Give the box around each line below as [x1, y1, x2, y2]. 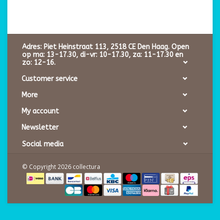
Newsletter [22, 123, 58, 132]
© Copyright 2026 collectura [22, 162, 100, 170]
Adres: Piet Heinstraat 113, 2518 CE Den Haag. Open [22, 42, 189, 51]
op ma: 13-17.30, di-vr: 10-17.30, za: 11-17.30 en [22, 50, 183, 59]
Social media [22, 139, 63, 148]
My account [22, 107, 59, 116]
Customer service [22, 74, 78, 83]
